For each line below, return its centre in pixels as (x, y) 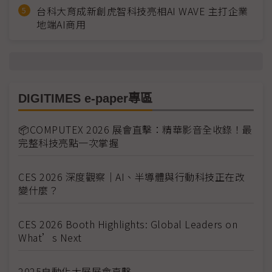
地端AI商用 (61, 24)
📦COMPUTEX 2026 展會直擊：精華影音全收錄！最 (135, 129)
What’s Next (50, 237)
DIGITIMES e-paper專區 (85, 98)
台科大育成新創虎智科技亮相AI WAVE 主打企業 (142, 11)
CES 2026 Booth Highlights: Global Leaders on (128, 224)
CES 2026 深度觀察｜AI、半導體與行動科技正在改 (131, 176)
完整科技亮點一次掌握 (68, 142)
